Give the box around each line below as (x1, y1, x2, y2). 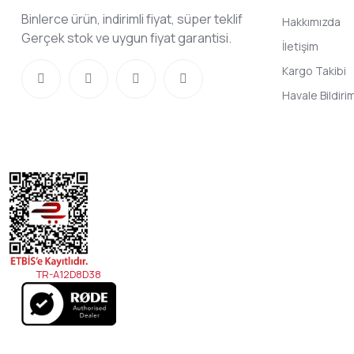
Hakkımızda (282, 14, 341, 29)
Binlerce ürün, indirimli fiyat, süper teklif (21, 10, 243, 28)
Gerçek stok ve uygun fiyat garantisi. (21, 29, 232, 47)
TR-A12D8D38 (36, 267, 101, 281)
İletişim (282, 39, 318, 54)
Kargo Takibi (282, 63, 346, 78)
